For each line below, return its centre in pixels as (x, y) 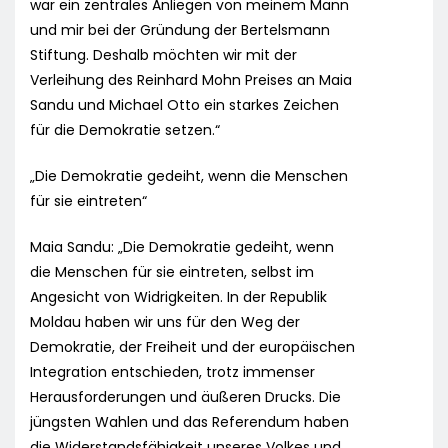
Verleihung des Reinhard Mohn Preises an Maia (191, 80)
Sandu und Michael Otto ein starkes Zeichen (184, 105)
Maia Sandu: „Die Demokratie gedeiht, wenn (182, 247)
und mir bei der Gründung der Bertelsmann (180, 30)
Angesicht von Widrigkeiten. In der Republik (178, 297)
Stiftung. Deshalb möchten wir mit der (163, 55)
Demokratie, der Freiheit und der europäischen (192, 347)
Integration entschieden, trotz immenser (172, 372)
